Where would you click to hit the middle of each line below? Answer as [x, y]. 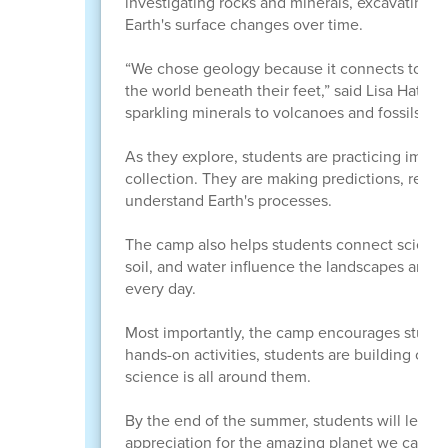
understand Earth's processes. [228, 200]
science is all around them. [217, 376]
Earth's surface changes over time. [243, 24]
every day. [160, 288]
